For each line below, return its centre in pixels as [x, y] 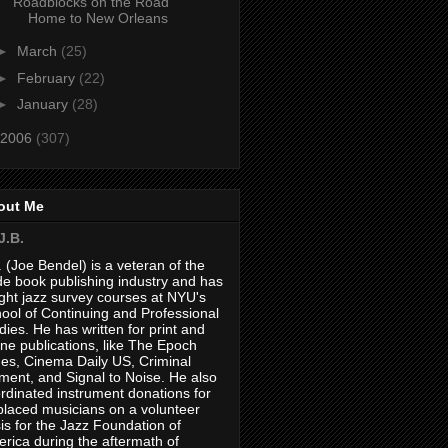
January [44, 104]
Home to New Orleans [97, 17]
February [47, 77]
